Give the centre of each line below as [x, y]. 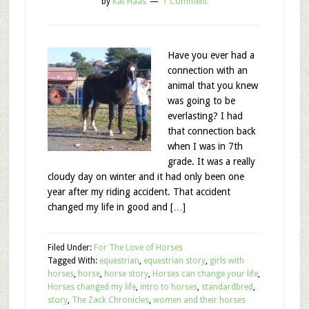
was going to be [201, 101]
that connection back [211, 131]
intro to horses [168, 287]
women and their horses [199, 300]
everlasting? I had [205, 116]
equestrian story [174, 261]
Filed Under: [70, 248]
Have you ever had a [211, 55]
